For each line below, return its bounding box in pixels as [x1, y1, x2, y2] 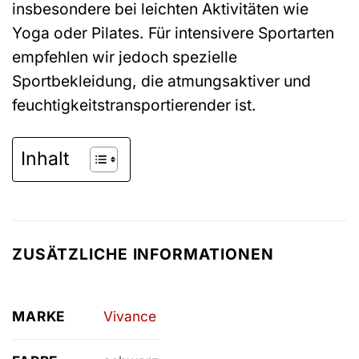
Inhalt [21, 147, 70, 171]
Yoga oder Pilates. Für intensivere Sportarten [12, 23, 334, 43]
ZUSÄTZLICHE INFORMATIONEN [12, 244, 274, 264]
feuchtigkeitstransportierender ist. [12, 95, 256, 115]
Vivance [103, 308, 156, 325]
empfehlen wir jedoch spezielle [12, 47, 237, 67]
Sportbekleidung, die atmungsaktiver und [12, 71, 311, 91]
